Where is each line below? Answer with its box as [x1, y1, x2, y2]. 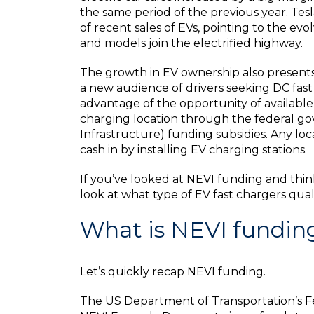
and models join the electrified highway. [80, 36, 303, 50]
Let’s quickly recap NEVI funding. [80, 265, 266, 278]
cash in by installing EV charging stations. [80, 143, 307, 156]
